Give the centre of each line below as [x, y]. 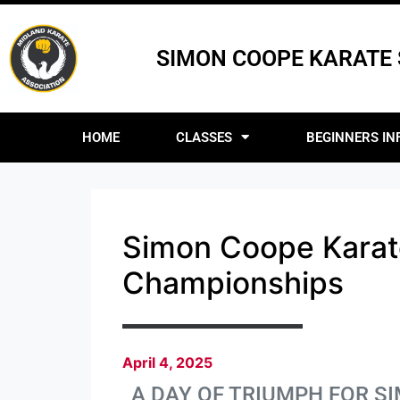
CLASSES [204, 137]
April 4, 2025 [167, 362]
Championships [233, 282]
